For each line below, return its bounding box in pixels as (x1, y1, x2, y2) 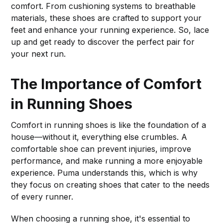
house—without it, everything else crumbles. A (11, 131, 188, 142)
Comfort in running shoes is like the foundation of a (11, 119, 207, 130)
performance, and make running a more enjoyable (11, 155, 203, 166)
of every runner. (11, 191, 74, 202)
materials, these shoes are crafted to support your (11, 12, 202, 23)
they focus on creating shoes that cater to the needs (11, 179, 210, 190)
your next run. (11, 48, 66, 59)
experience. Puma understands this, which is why (11, 167, 198, 178)
